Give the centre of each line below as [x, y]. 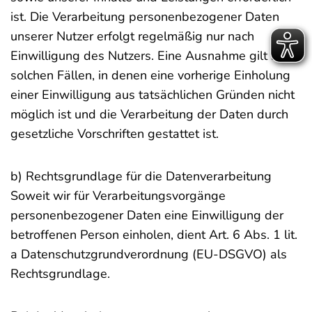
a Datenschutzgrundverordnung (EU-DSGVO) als [149, 254]
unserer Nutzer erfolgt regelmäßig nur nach [132, 36]
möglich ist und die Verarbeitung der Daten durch [149, 114]
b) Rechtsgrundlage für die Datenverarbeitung [141, 176]
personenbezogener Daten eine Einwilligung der [147, 215]
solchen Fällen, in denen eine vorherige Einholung [150, 75]
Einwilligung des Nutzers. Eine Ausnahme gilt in [146, 56]
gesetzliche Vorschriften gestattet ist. [115, 134]
